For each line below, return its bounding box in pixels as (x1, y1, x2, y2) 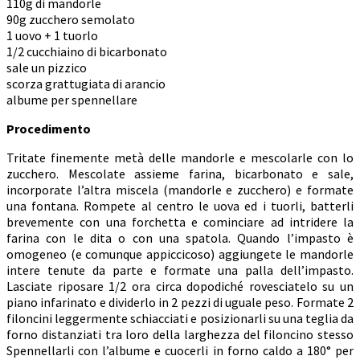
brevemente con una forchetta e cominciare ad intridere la (6, 213, 354, 230)
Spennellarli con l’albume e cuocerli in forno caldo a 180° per (6, 342, 354, 358)
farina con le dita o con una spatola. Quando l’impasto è (6, 229, 354, 246)
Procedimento (6, 120, 91, 137)
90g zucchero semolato (6, 10, 135, 27)
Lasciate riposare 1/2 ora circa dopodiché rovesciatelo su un (6, 277, 354, 294)
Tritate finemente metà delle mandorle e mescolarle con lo (6, 149, 354, 166)
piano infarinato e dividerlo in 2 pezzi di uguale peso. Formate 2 (6, 293, 354, 310)
